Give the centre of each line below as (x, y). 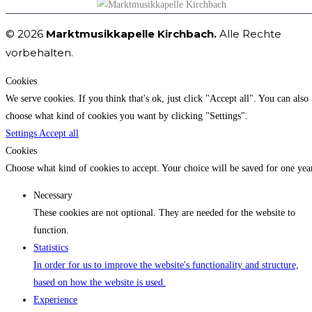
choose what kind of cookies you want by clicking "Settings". (127, 116)
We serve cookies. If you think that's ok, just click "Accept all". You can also (157, 99)
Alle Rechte (249, 34)
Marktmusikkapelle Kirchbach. (131, 34)
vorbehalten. (39, 53)
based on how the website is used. (100, 283)
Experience (55, 300)
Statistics (51, 248)
